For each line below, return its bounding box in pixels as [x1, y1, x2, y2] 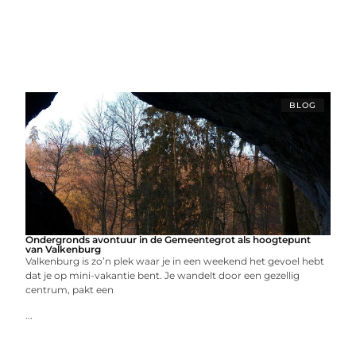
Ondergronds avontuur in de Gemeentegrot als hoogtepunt [25, 234, 311, 246]
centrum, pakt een [25, 284, 114, 296]
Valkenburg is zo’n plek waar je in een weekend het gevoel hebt [25, 255, 325, 267]
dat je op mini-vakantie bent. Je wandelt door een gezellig [25, 269, 300, 281]
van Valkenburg [25, 243, 102, 255]
